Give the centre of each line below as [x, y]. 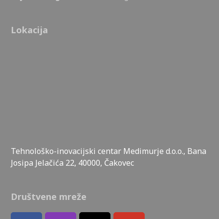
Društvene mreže [49, 196]
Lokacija [30, 30]
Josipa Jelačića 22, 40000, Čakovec [73, 163]
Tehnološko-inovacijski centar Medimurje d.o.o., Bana [109, 151]
